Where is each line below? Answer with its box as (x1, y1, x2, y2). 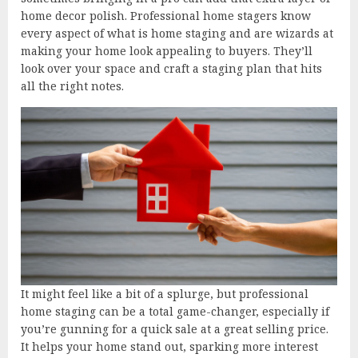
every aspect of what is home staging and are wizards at (21, 25, 333, 41)
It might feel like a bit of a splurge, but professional (21, 286, 308, 302)
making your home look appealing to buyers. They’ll (21, 42, 312, 58)
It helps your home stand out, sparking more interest (21, 339, 318, 355)
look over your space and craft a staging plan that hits (21, 60, 322, 76)
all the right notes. (21, 78, 124, 93)
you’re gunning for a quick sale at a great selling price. (21, 321, 328, 337)
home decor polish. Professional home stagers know (21, 7, 311, 23)
